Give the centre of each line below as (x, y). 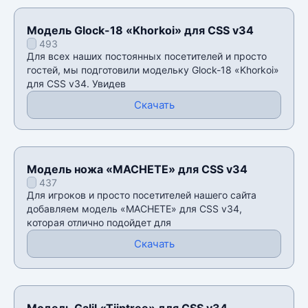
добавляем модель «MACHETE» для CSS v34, (134, 208)
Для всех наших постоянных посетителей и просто (147, 56)
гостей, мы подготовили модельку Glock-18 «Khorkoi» (153, 69)
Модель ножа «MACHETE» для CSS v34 (137, 169)
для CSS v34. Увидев (76, 83)
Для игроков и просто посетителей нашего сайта (142, 195)
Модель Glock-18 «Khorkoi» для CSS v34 (140, 30)
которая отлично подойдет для (99, 222)
